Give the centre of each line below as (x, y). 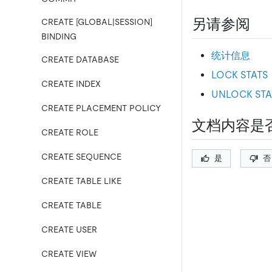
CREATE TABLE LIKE (81, 181)
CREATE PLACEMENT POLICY (101, 108)
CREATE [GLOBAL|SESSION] (97, 22)
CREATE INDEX (71, 84)
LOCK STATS (240, 75)
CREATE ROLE (70, 132)
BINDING (59, 36)
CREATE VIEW (69, 254)
